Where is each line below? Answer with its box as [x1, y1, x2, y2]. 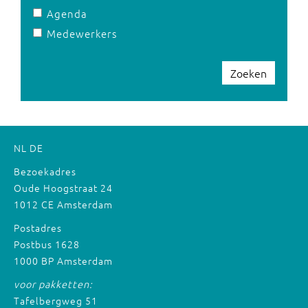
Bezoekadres [14, 164, 76, 178]
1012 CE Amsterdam [14, 197, 113, 211]
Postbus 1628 [14, 237, 80, 251]
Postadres [14, 221, 62, 234]
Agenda [47, 6, 87, 21]
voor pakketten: [14, 277, 93, 291]
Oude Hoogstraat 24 [14, 181, 113, 195]
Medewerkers [47, 26, 117, 41]
